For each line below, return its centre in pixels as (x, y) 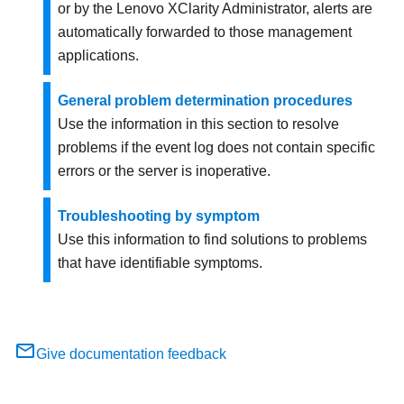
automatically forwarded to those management (205, 32)
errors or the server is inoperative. (164, 171)
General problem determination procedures (205, 101)
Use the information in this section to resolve (198, 124)
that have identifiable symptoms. (160, 263)
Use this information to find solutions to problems (212, 240)
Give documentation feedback (131, 354)
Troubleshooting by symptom (159, 216)
